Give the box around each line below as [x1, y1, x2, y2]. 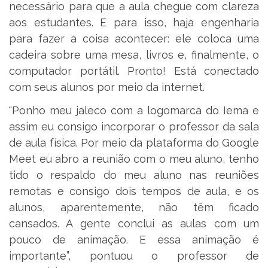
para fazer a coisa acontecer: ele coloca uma [9, 32, 259, 45]
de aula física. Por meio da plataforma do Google [9, 136, 259, 150]
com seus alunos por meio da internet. [9, 80, 205, 93]
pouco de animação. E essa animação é [9, 233, 259, 246]
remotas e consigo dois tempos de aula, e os [9, 185, 259, 198]
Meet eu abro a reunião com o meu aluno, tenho [9, 153, 259, 166]
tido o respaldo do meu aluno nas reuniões [9, 169, 259, 182]
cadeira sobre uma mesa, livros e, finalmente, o [9, 48, 259, 61]
